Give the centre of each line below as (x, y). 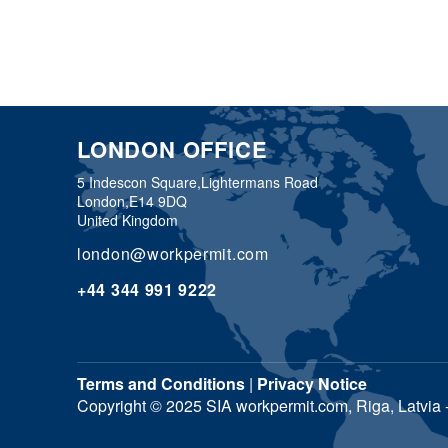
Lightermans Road (259, 182)
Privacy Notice (312, 383)
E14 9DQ (158, 201)
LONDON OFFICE (172, 149)
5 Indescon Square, (139, 182)
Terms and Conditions (161, 383)
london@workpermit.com (173, 253)
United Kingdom (127, 220)
